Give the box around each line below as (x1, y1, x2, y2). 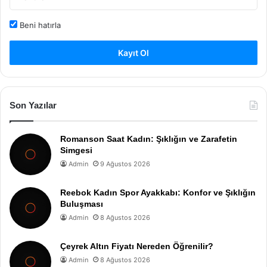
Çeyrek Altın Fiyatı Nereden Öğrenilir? (60, 241, 213, 251)
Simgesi (60, 145, 92, 155)
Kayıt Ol (118, 47, 149, 58)
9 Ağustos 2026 (100, 159, 150, 168)
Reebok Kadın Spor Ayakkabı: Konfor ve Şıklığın (60, 187, 256, 197)
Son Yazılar (10, 100, 57, 110)
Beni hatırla (17, 20, 61, 30)
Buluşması (60, 198, 103, 209)
